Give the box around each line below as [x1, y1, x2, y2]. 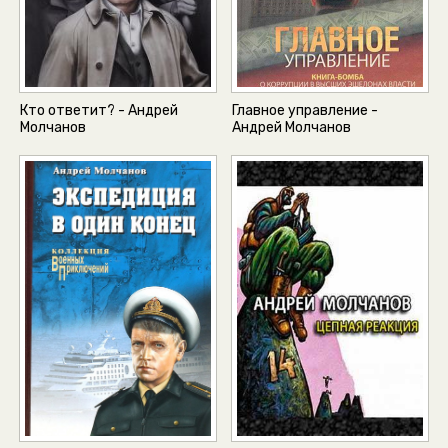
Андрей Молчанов [232, 119, 352, 137]
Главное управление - [232, 102, 379, 120]
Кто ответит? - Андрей [20, 102, 178, 120]
